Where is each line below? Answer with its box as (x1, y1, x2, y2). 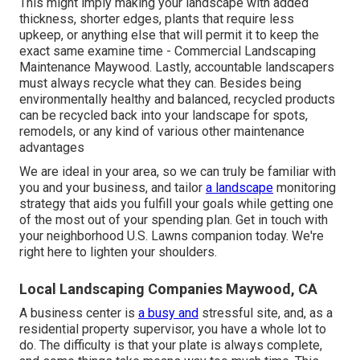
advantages (19, 139, 84, 155)
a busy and (138, 305, 198, 321)
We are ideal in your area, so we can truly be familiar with (19, 163, 336, 179)
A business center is (19, 305, 138, 321)
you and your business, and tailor (19, 179, 206, 195)
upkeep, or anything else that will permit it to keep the (19, 27, 319, 43)
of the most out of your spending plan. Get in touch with (19, 211, 328, 227)
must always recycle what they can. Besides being (19, 75, 301, 91)
